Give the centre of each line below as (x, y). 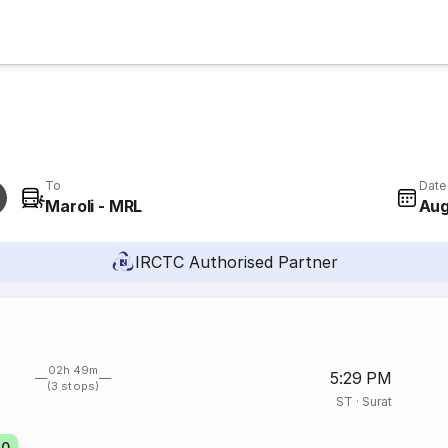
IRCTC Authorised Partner (236, 262)
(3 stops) (73, 386)
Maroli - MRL (94, 206)
